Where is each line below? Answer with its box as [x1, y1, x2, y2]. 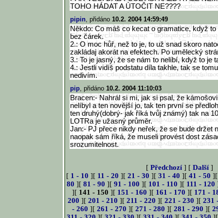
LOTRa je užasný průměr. [70, 117, 152, 125]
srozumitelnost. [70, 141, 119, 148]
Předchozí [150, 163, 182, 171]
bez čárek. [70, 33, 104, 40]
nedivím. [70, 72, 97, 79]
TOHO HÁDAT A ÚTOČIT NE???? [70, 2, 181, 10]
